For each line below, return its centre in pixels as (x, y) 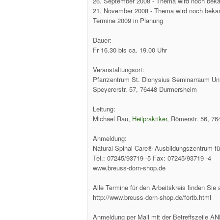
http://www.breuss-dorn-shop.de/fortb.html (152, 197)
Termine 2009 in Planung (128, 20)
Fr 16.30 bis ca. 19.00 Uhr (130, 50)
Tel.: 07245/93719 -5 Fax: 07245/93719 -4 (152, 158)
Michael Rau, (112, 119)
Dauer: (102, 40)
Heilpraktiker (150, 119)
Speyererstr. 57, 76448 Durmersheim (145, 89)
